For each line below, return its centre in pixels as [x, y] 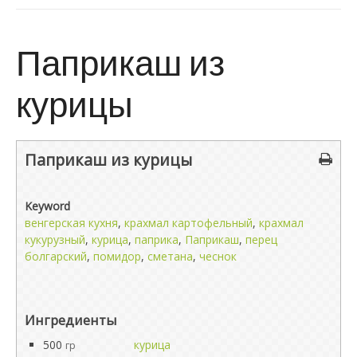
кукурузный [55, 239]
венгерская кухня [71, 223]
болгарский [56, 256]
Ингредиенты [71, 320]
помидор [117, 256]
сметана [170, 256]
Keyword [47, 206]
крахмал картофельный [188, 223]
